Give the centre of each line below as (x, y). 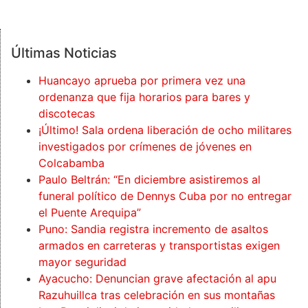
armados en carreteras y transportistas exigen (159, 246)
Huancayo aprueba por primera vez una (142, 81)
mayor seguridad (82, 262)
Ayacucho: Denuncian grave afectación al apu (157, 279)
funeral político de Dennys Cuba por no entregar (165, 196)
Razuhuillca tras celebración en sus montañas (157, 295)
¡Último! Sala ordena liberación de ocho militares (165, 130)
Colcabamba (71, 163)
